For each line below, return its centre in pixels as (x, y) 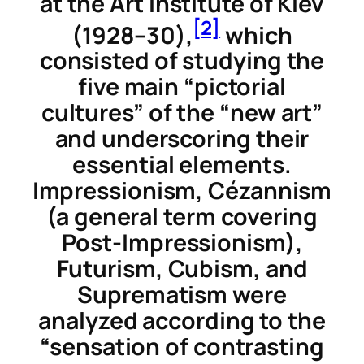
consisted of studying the (182, 61)
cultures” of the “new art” (182, 113)
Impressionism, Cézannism (182, 191)
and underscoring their (182, 139)
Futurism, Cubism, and (182, 269)
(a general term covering (182, 217)
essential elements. (182, 165)
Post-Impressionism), (182, 243)
